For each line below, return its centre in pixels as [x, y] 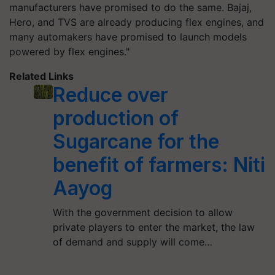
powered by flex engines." [69, 52]
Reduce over [110, 95]
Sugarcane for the [136, 141]
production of [115, 118]
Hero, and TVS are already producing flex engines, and [137, 22]
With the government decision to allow [142, 212]
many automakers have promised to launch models [128, 37]
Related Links [41, 76]
